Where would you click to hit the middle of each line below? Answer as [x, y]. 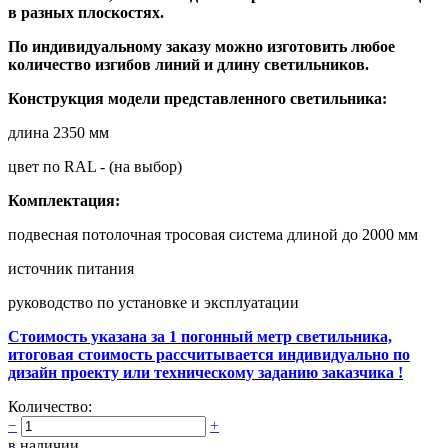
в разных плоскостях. [86, 13]
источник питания [71, 269]
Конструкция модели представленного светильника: [197, 99]
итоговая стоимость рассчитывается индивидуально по [209, 355]
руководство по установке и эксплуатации [153, 303]
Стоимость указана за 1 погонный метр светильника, [200, 337]
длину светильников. [293, 65]
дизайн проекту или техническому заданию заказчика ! [205, 373]
